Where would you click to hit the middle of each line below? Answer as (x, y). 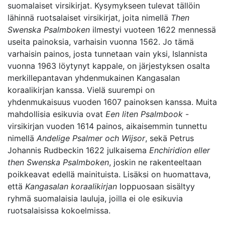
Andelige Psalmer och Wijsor (91, 138)
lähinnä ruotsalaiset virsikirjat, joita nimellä (89, 18)
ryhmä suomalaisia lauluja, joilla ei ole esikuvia (95, 198)
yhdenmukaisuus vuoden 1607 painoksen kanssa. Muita (112, 102)
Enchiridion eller (180, 150)
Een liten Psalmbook (144, 114)
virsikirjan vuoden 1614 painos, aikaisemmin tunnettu (107, 126)
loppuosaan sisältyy (156, 186)
